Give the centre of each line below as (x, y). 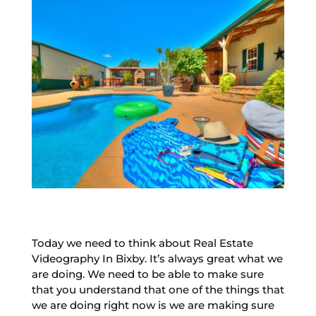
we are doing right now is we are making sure (153, 305)
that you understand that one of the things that (158, 289)
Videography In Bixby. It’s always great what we (157, 258)
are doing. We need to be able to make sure (147, 274)
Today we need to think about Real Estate (142, 243)
